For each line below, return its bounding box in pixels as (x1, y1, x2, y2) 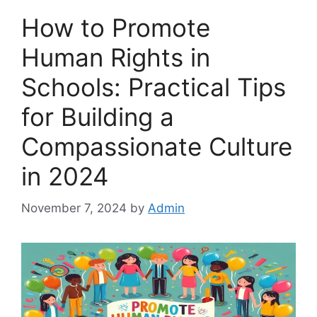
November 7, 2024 (21, 200, 127, 215)
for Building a (21, 102, 174, 132)
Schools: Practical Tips (21, 72, 286, 103)
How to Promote (21, 13, 210, 43)
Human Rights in (21, 42, 210, 73)
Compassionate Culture (21, 132, 292, 162)
